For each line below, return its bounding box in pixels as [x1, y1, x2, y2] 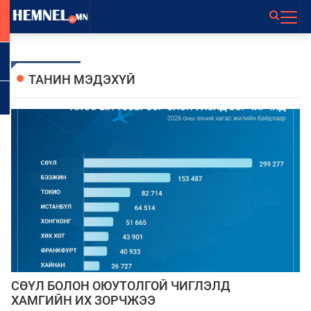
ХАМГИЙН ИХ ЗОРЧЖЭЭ [11, 293, 155, 308]
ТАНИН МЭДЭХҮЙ [28, 72, 135, 87]
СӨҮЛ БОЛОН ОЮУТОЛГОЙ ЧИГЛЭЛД [11, 278, 230, 294]
